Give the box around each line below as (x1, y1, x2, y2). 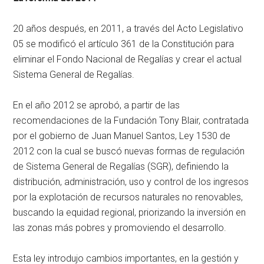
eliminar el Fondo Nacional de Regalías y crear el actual (13, 53, 242, 65)
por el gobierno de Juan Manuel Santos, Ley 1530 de (13, 130, 231, 141)
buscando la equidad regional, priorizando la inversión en (13, 206, 246, 218)
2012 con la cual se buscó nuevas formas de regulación (13, 145, 245, 157)
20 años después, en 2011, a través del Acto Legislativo (13, 22, 244, 34)
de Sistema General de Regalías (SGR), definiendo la (13, 160, 229, 172)
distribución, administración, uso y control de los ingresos (13, 176, 249, 187)
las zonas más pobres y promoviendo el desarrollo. (13, 222, 227, 233)
